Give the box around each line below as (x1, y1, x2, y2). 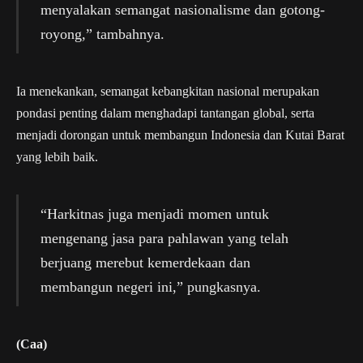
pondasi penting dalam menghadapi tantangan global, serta (16, 105, 314, 120)
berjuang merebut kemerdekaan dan (40, 254, 250, 271)
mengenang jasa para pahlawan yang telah (40, 229, 288, 246)
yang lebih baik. (16, 149, 98, 164)
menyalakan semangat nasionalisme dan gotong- (40, 2, 325, 19)
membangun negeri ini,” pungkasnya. (40, 278, 261, 295)
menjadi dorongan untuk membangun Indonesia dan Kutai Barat (16, 127, 344, 142)
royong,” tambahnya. (40, 26, 164, 43)
